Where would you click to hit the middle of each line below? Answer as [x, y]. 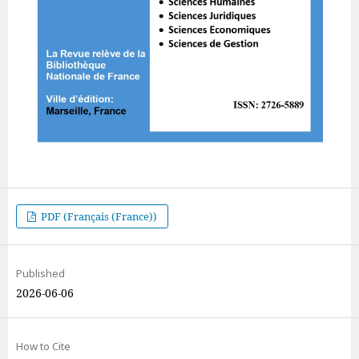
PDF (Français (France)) [98, 217]
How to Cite [43, 347]
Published [40, 274]
